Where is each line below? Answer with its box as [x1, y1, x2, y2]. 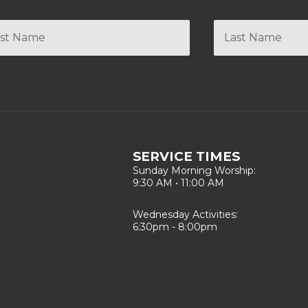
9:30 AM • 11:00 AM [132, 177, 224, 190]
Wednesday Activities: [132, 208, 238, 221]
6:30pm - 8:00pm [132, 221, 217, 234]
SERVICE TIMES [132, 148, 240, 165]
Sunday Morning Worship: [132, 164, 256, 177]
